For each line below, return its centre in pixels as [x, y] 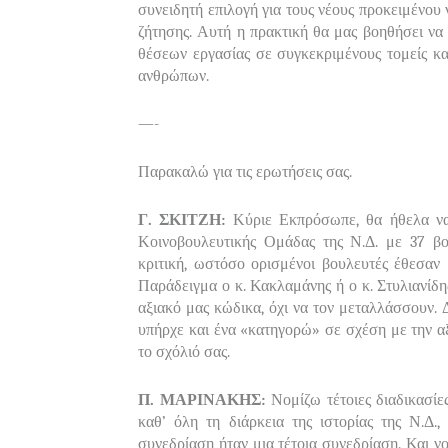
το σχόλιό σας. [184, 351]
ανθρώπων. [173, 75]
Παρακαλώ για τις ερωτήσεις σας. [245, 171]
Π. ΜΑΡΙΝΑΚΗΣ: [201, 399]
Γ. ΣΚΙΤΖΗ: [182, 219]
